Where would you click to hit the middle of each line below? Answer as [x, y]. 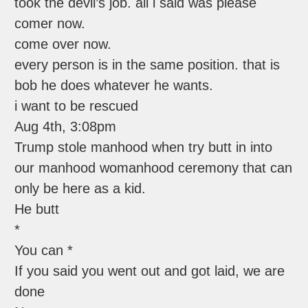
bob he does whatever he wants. [114, 86]
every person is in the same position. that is [147, 65]
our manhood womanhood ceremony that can [154, 168]
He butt [37, 209]
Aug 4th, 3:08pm [66, 127]
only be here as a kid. [80, 189]
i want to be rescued [77, 106]
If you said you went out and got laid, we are [150, 271]
